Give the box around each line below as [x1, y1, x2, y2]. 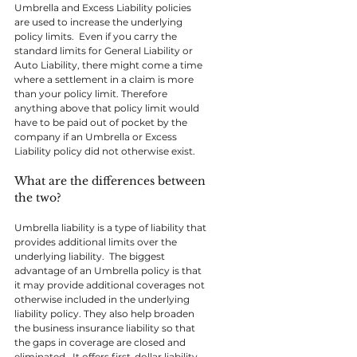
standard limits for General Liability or [14, 45, 195, 57]
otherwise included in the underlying [14, 293, 192, 305]
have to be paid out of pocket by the [14, 116, 190, 128]
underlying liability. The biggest [14, 250, 167, 262]
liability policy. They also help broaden [14, 308, 197, 320]
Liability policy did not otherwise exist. [14, 145, 195, 157]
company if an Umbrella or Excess [14, 131, 179, 143]
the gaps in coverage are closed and [14, 336, 188, 348]
